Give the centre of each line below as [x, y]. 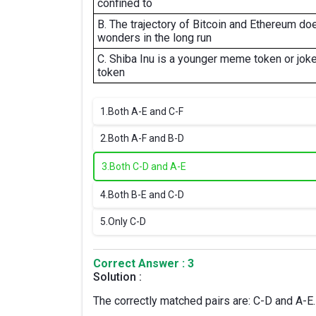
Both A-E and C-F [146, 111]
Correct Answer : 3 [144, 263]
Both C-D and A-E [148, 166]
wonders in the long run [154, 38]
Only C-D [127, 221]
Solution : [117, 277]
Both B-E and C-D [146, 195]
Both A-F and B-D [146, 138]
